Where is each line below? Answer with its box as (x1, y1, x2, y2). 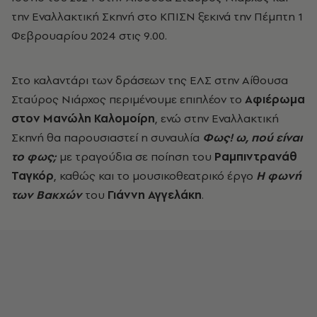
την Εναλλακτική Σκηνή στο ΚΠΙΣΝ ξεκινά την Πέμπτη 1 (11, 8, 303, 24)
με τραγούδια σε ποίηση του (57, 149, 214, 164)
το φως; (11, 149, 57, 164)
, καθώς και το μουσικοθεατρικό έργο (54, 168, 256, 183)
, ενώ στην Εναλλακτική (155, 110, 279, 126)
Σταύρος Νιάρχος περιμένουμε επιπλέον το (11, 91, 245, 107)
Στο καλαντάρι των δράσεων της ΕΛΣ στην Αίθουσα (11, 72, 288, 88)
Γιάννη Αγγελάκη (108, 187, 202, 202)
